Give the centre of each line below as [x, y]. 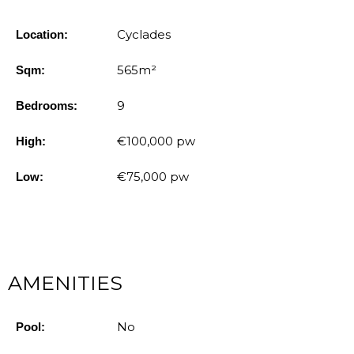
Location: [42, 34]
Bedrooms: [47, 105]
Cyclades [144, 34]
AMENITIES [65, 282]
